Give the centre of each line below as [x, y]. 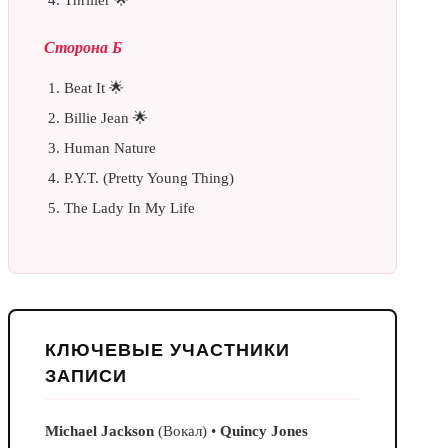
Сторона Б [83, 46]
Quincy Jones [264, 430]
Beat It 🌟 [94, 87]
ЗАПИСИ [86, 374]
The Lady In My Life [129, 207]
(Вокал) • [187, 430]
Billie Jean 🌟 [106, 117]
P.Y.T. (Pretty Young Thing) [149, 177]
